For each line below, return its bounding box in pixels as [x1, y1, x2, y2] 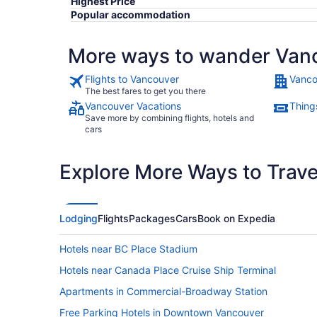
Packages [129, 212, 175, 225]
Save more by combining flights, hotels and [85, 113, 254, 124]
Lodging [59, 212, 98, 225]
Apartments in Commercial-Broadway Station [59, 285, 267, 298]
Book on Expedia [197, 212, 275, 225]
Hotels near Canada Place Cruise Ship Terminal [59, 264, 276, 277]
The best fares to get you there [85, 86, 206, 97]
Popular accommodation [71, 8, 190, 21]
